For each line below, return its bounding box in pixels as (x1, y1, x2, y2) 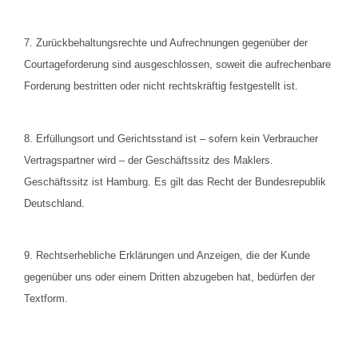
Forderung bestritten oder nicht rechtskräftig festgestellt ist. (24, 80, 301, 93)
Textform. (24, 292, 71, 305)
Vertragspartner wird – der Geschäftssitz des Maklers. (24, 153, 273, 166)
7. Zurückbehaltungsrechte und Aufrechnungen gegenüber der (24, 37, 308, 50)
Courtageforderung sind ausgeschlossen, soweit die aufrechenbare (24, 58, 331, 71)
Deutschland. (24, 197, 88, 209)
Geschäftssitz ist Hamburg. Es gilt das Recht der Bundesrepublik (24, 175, 326, 188)
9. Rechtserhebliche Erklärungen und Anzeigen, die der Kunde (24, 249, 310, 262)
